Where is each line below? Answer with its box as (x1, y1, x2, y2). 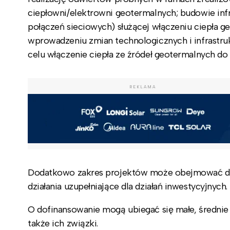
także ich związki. (28, 217, 98, 229)
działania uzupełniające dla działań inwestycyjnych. (28, 180, 228, 192)
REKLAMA (129, 84, 157, 89)
